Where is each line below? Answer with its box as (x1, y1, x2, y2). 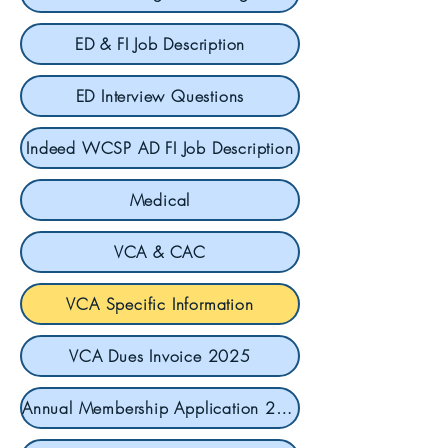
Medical (129, 189, 191, 211)
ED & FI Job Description (74, 33, 246, 55)
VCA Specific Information (66, 293, 254, 315)
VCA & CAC (113, 241, 207, 263)
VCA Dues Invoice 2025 (69, 345, 251, 367)
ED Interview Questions (75, 85, 245, 107)
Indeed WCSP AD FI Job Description (26, 137, 294, 159)
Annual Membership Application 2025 (275, 397, 292, 419)
